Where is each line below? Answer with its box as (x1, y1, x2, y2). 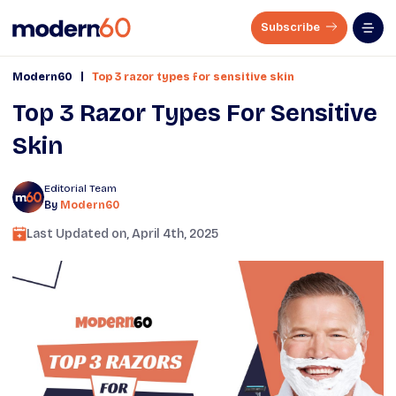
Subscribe (261, 20, 323, 34)
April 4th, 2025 (132, 226, 218, 241)
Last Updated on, (27, 226, 132, 241)
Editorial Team (44, 182, 117, 194)
